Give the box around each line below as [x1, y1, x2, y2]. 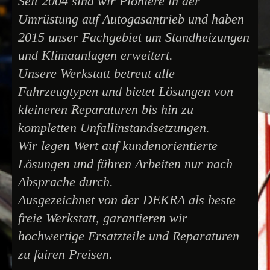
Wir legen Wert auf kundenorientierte [18, 137, 218, 153]
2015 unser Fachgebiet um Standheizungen [18, 29, 250, 45]
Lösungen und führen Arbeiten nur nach [18, 155, 233, 171]
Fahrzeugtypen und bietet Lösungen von [18, 83, 233, 99]
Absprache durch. [18, 174, 113, 189]
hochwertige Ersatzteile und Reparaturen [18, 228, 239, 243]
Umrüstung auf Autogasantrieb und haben [18, 11, 244, 27]
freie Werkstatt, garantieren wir [18, 210, 187, 225]
